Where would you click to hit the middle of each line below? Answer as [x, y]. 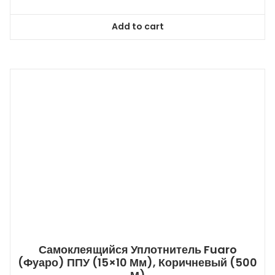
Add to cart [137, 27]
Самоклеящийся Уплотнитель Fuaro [137, 250]
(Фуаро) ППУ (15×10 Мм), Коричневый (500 [137, 263]
